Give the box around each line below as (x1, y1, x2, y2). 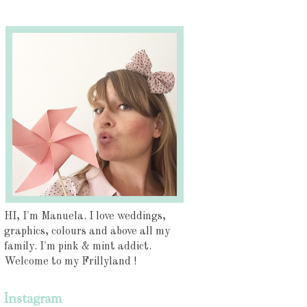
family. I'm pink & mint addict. (4, 241, 151, 253)
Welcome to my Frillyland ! (4, 256, 136, 268)
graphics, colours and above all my (4, 226, 170, 238)
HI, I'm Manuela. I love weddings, (4, 211, 166, 223)
